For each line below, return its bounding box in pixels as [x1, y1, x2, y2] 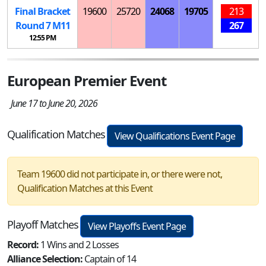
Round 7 [15, 18, 52, 32]
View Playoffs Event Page [88, 219, 186, 233]
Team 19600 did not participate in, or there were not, [17, 167, 222, 180]
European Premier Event [7, 70, 166, 90]
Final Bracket [15, 4, 70, 18]
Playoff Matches [7, 217, 78, 232]
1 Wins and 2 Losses [40, 237, 119, 251]
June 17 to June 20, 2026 [7, 96, 97, 110]
